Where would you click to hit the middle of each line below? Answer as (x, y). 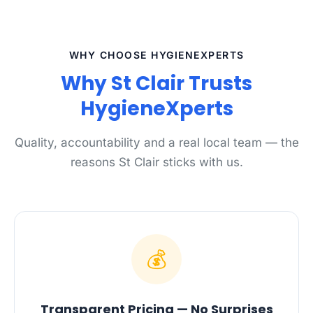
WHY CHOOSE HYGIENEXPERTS (156, 55)
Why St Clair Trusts (156, 83)
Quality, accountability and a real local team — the (156, 143)
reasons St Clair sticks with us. (156, 162)
